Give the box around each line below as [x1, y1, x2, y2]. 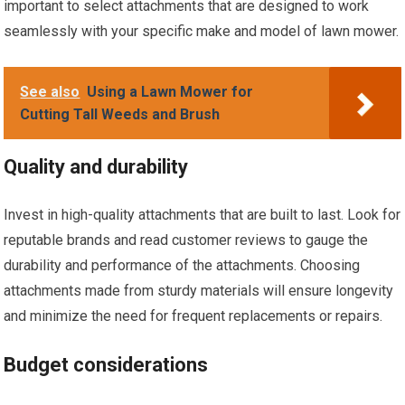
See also [20, 82, 80, 100]
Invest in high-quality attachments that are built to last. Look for [4, 205, 401, 223]
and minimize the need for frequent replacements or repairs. [4, 306, 383, 325]
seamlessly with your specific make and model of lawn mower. [4, 22, 400, 40]
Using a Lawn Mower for [87, 82, 254, 100]
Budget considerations [4, 353, 209, 376]
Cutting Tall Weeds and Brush [20, 105, 221, 123]
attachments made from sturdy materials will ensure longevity [4, 281, 394, 299]
